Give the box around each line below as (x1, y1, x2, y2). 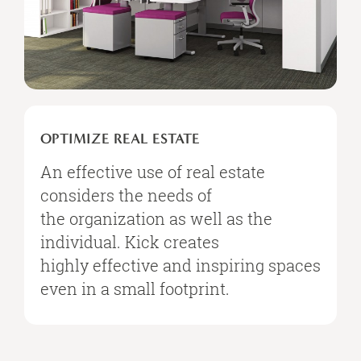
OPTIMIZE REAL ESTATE (40, 130, 200, 148)
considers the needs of (40, 185, 212, 206)
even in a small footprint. (40, 278, 230, 300)
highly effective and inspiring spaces (40, 255, 321, 276)
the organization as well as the (40, 208, 272, 230)
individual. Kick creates (40, 231, 219, 253)
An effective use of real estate (40, 161, 265, 183)
